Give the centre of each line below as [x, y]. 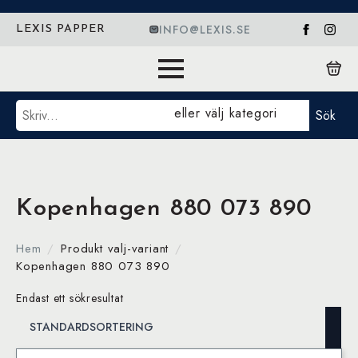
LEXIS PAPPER [61, 29]
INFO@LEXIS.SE [205, 29]
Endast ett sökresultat [70, 298]
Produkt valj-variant [115, 249]
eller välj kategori [225, 113]
